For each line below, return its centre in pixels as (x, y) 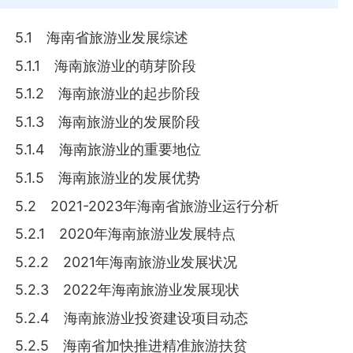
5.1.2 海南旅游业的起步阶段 (108, 94)
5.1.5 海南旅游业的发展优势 (108, 177)
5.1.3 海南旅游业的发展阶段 (108, 121)
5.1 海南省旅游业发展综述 (102, 38)
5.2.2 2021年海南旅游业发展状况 (126, 262)
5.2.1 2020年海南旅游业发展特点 (126, 234)
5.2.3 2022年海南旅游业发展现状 (128, 290)
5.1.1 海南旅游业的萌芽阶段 (106, 65)
